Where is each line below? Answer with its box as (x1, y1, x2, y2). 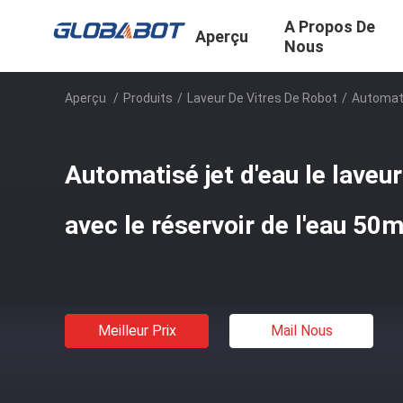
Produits (123, 91, 173, 105)
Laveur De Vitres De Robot (187, 91, 337, 105)
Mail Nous (270, 322, 333, 339)
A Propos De (284, 17, 375, 37)
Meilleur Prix (97, 322, 176, 339)
